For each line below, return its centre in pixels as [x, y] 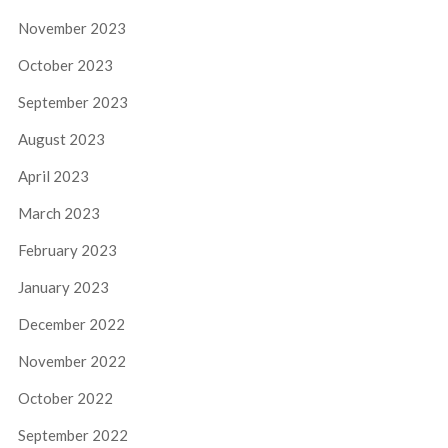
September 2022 [72, 434]
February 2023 [67, 249]
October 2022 [65, 397]
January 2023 [63, 286]
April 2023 [53, 175]
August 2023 [61, 138]
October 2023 [65, 64]
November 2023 [71, 27]
